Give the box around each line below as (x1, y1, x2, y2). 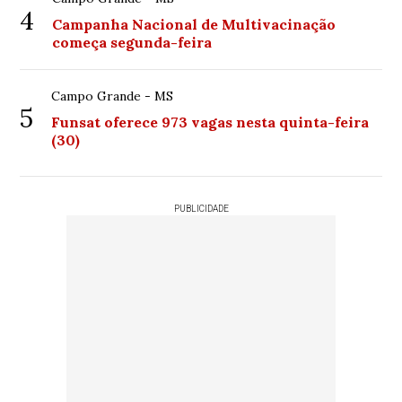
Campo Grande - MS (51, 88, 174, 105)
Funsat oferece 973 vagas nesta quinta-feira (51, 113, 370, 132)
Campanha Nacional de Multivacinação (52, 15, 336, 34)
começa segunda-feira (52, 33, 213, 52)
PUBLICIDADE (173, 204, 229, 214)
